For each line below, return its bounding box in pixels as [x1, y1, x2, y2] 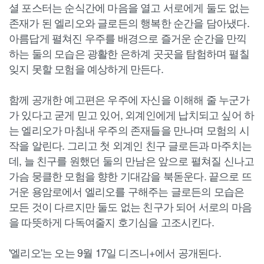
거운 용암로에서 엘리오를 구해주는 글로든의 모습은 [9, 183, 245, 199]
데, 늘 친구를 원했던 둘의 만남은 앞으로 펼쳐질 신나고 [9, 152, 255, 168]
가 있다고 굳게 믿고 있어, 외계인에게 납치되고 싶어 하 [9, 106, 255, 122]
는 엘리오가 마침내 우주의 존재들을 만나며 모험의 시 [9, 121, 249, 137]
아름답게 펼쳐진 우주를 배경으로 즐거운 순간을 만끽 [9, 29, 247, 45]
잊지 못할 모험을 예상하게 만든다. [9, 60, 163, 76]
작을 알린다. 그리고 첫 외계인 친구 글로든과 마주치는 [9, 137, 252, 153]
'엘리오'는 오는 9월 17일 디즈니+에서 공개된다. [9, 244, 221, 260]
